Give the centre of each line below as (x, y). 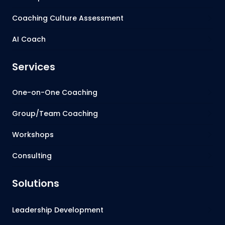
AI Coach (29, 39)
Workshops (33, 134)
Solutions (35, 183)
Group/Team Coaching (55, 113)
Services (33, 67)
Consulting (32, 155)
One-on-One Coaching (54, 92)
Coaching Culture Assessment (68, 18)
